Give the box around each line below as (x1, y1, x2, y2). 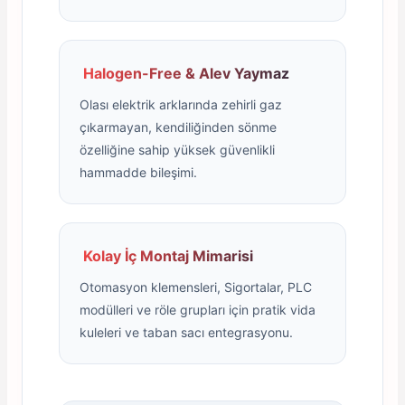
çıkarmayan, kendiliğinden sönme (80, 119, 277, 136)
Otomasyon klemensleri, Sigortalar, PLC (80, 279, 312, 296)
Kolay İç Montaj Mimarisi (80, 247, 253, 266)
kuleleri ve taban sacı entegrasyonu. (80, 325, 293, 341)
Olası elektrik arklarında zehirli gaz (80, 97, 282, 113)
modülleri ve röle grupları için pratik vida (80, 302, 316, 318)
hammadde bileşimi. (80, 165, 197, 181)
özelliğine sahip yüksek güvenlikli (80, 142, 275, 158)
